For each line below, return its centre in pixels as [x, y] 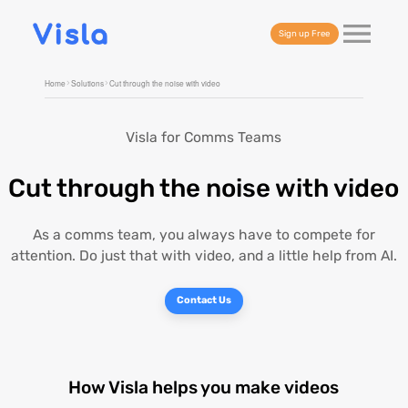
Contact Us [204, 301]
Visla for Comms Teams [204, 137]
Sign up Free [305, 33]
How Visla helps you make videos [204, 388]
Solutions [88, 82]
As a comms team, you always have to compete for [204, 235]
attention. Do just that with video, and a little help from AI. [204, 256]
